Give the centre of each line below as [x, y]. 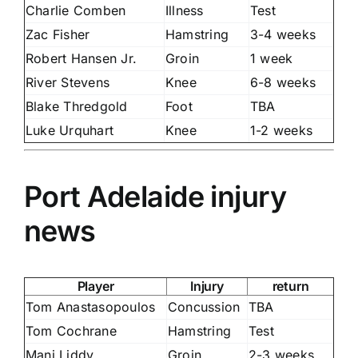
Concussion [204, 306]
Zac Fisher [58, 34]
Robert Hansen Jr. [82, 58]
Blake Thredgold [77, 106]
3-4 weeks [283, 34]
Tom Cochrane [71, 330]
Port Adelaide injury [155, 196]
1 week [272, 58]
